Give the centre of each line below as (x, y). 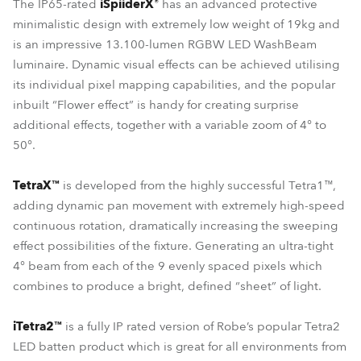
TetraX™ (36, 185)
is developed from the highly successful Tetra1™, (198, 185)
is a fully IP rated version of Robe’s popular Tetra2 (201, 326)
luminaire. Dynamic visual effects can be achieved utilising (176, 64)
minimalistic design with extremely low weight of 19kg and (176, 24)
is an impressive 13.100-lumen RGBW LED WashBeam (165, 44)
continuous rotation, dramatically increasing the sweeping (175, 226)
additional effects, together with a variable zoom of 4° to (170, 125)
